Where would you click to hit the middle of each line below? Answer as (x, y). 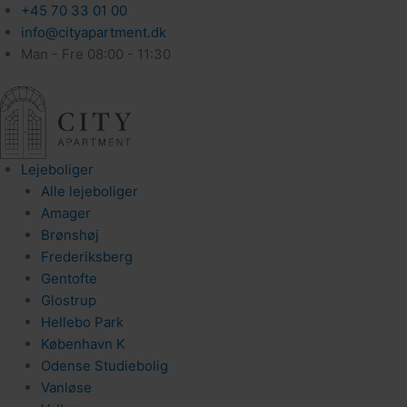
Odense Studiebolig (104, 365)
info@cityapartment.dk (93, 32)
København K (83, 343)
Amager (66, 213)
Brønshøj (70, 234)
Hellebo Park (82, 322)
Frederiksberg (87, 256)
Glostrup (69, 300)
